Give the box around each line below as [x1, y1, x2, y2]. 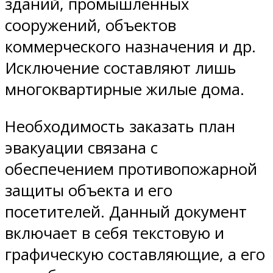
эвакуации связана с [5, 136, 158, 158]
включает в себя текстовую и [5, 222, 224, 244]
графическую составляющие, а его [5, 243, 265, 265]
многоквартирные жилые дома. [5, 79, 244, 101]
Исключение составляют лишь [5, 57, 236, 79]
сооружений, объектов [5, 15, 176, 37]
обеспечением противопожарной [5, 158, 257, 180]
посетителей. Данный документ [5, 200, 247, 222]
